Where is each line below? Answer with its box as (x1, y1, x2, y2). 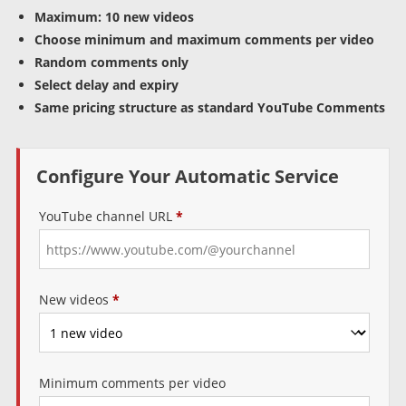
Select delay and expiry (34, 76, 179, 93)
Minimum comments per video (38, 374, 226, 391)
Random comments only (34, 53, 188, 71)
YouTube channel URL (38, 208, 176, 225)
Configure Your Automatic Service (35, 164, 339, 188)
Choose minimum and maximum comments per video (34, 31, 374, 48)
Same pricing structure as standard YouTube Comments (34, 99, 385, 116)
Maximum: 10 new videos (34, 8, 194, 25)
